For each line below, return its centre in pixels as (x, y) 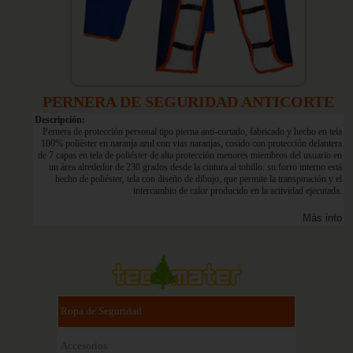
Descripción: (60, 120)
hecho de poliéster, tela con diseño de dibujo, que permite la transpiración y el (199, 179)
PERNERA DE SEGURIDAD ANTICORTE (188, 102)
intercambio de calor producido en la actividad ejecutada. (238, 191)
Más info (322, 218)
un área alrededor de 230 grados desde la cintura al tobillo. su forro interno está (195, 167)
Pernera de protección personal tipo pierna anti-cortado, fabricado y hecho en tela (192, 132)
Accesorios (84, 346)
